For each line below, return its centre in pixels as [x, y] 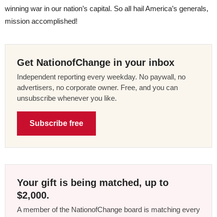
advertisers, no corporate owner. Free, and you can [97, 87]
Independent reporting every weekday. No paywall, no [101, 77]
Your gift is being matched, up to [93, 182]
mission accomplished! [41, 21]
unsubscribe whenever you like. [67, 98]
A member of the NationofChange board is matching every [108, 209]
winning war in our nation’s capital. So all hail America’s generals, [107, 8]
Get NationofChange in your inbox [96, 62]
